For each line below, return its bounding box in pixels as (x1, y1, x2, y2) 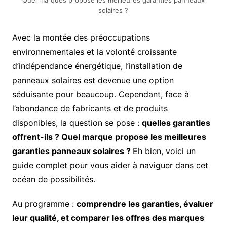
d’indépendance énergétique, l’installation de (12, 61, 182, 71)
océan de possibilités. (12, 174, 95, 184)
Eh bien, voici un (132, 146, 196, 156)
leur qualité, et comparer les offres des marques (12, 213, 204, 223)
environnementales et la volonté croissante (12, 47, 177, 57)
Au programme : (12, 199, 77, 209)
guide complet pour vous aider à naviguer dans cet (12, 160, 208, 170)
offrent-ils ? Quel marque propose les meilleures (12, 132, 206, 142)
